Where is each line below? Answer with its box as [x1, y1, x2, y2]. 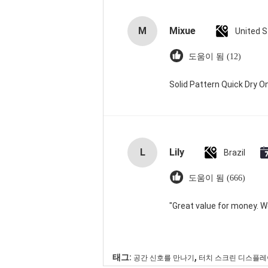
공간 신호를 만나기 [133, 254, 194, 262]
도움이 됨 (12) [188, 52, 241, 61]
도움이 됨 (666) [188, 173, 245, 182]
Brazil [224, 148, 245, 157]
